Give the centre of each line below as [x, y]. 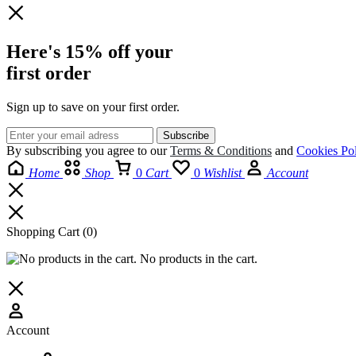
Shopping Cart [44, 231]
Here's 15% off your [90, 51]
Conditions [244, 150]
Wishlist [222, 172]
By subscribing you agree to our [88, 150]
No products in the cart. [197, 258]
